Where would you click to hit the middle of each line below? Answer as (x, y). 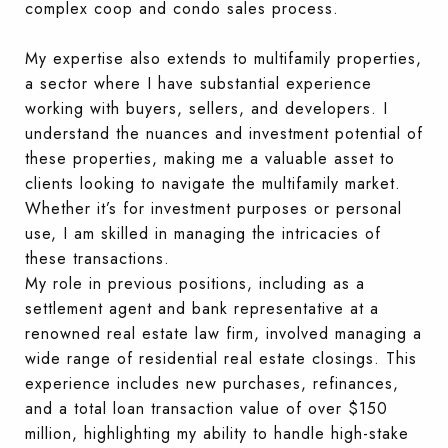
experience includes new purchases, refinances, (212, 383)
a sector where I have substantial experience (198, 83)
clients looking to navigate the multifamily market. (213, 183)
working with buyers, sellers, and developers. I (206, 108)
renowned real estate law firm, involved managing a (223, 333)
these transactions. (97, 258)
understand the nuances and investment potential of (224, 133)
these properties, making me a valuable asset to (210, 158)
